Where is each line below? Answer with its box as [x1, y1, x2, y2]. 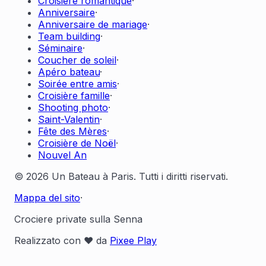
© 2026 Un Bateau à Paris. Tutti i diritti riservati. [14, 170, 228, 182]
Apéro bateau [38, 65, 100, 78]
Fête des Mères [38, 125, 107, 137]
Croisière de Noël [38, 137, 116, 149]
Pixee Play [110, 234, 157, 246]
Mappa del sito [14, 191, 80, 204]
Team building [38, 30, 100, 42]
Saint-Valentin [38, 113, 100, 125]
